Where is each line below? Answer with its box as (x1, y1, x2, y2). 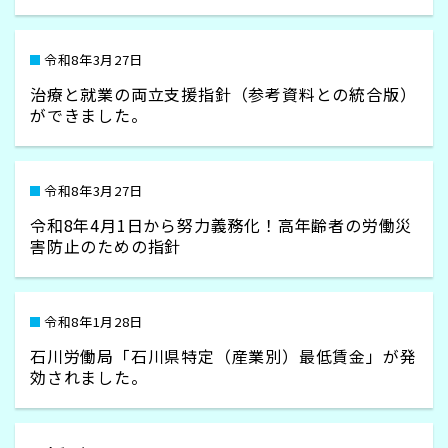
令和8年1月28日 (44, 312, 143, 331)
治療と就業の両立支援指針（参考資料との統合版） (30, 82, 417, 106)
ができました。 (30, 103, 148, 127)
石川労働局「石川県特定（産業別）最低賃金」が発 (30, 344, 417, 368)
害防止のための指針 (30, 234, 182, 258)
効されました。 (30, 365, 148, 389)
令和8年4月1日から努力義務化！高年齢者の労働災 (30, 213, 413, 237)
